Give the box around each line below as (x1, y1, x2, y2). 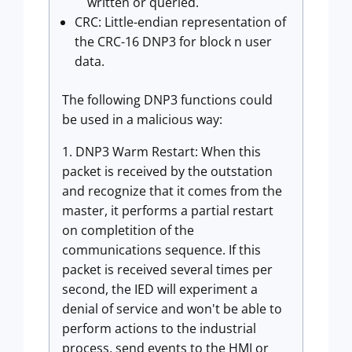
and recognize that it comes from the (62, 182, 282, 200)
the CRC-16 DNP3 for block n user (75, 33, 272, 51)
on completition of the (62, 222, 194, 240)
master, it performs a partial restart (62, 202, 273, 220)
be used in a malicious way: (62, 111, 222, 129)
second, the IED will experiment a (62, 280, 258, 299)
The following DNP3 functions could (62, 91, 273, 109)
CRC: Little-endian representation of (75, 13, 286, 31)
